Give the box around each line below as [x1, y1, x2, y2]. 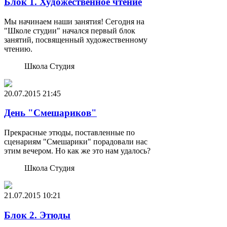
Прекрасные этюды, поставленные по [4, 128, 135, 137]
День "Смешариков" [4, 107, 97, 119]
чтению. [4, 44, 32, 53]
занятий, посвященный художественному [4, 35, 147, 44]
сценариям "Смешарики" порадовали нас [4, 137, 147, 146]
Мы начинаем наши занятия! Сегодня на [4, 17, 144, 26]
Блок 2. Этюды [4, 209, 70, 220]
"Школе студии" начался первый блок [4, 26, 135, 35]
